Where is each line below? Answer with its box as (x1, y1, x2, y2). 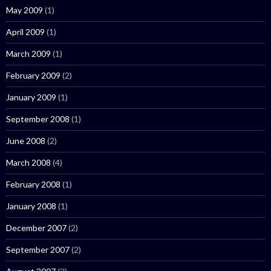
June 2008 (6, 135, 45, 146)
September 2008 (6, 114, 70, 124)
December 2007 (6, 223, 67, 233)
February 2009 (6, 70, 60, 80)
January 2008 (6, 201, 56, 211)
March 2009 (6, 48, 51, 59)
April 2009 (6, 27, 45, 37)
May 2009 (6, 5, 43, 15)
